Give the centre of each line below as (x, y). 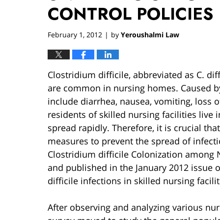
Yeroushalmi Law (150, 34)
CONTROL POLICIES (130, 14)
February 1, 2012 (75, 34)
